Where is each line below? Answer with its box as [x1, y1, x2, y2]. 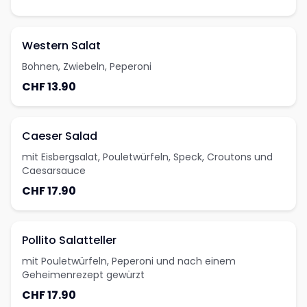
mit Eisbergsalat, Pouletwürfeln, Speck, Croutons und [22, 150, 273, 164]
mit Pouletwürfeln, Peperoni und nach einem [22, 254, 236, 268]
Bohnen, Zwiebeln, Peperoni [22, 60, 151, 73]
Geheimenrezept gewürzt [22, 268, 145, 282]
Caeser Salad [22, 128, 97, 144]
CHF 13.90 [22, 79, 76, 95]
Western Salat [22, 38, 101, 53]
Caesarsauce [22, 164, 86, 177]
